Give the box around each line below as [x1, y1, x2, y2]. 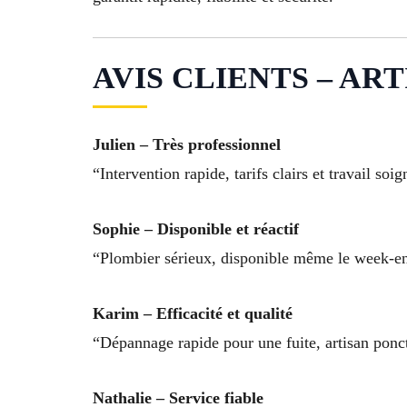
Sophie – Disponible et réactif [93, 219, 299, 238]
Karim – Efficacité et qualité [93, 303, 293, 323]
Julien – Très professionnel [93, 135, 281, 154]
